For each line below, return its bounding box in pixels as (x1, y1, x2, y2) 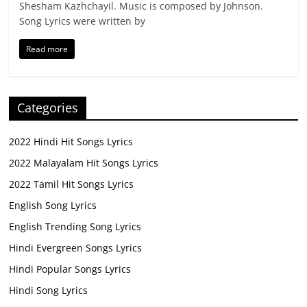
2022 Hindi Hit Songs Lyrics (9, 135, 134, 149)
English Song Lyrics (9, 199, 97, 212)
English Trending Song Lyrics (9, 220, 142, 234)
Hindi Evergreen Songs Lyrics (9, 241, 143, 255)
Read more (26, 43, 69, 56)
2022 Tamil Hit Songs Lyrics (9, 177, 134, 191)
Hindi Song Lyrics (9, 284, 88, 297)
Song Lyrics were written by (19, 14, 146, 28)
